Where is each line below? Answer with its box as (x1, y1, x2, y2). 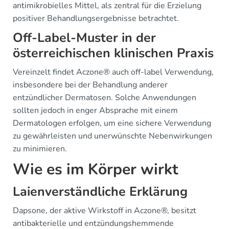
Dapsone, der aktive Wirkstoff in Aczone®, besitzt (13, 205, 196, 216)
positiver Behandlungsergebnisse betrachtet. (13, 13, 179, 24)
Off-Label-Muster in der (13, 29, 156, 47)
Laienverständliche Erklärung (13, 183, 188, 200)
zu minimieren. (13, 143, 67, 154)
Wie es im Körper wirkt (13, 159, 178, 180)
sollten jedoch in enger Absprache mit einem (13, 105, 178, 116)
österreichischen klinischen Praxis (13, 44, 214, 62)
